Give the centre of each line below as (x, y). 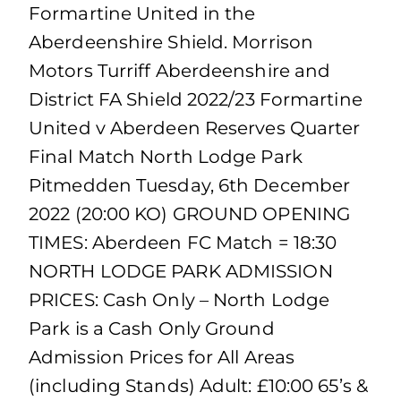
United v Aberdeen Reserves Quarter (195, 128)
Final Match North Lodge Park (166, 157)
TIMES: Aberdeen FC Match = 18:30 (183, 243)
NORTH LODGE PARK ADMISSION (181, 271)
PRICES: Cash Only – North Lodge (179, 300)
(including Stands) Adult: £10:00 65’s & (198, 386)
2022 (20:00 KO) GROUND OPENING (190, 214)
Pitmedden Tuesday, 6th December (190, 185)
